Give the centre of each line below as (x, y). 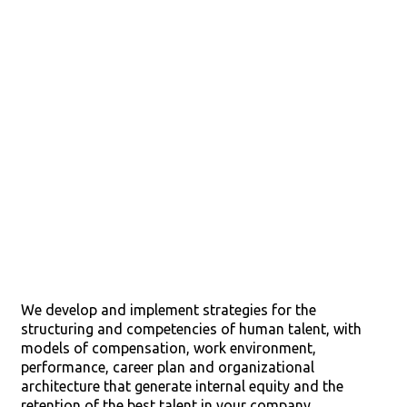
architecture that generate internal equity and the (182, 386)
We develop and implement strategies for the (168, 310)
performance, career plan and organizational (167, 367)
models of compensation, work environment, (168, 348)
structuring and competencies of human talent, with (191, 329)
